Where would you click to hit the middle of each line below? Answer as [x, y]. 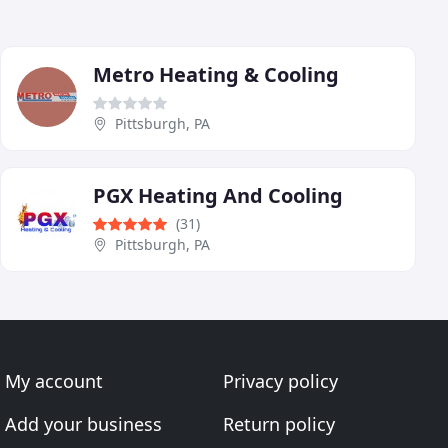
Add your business [84, 424]
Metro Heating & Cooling [216, 75]
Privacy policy [280, 381]
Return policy [278, 424]
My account [54, 381]
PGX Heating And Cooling [218, 196]
